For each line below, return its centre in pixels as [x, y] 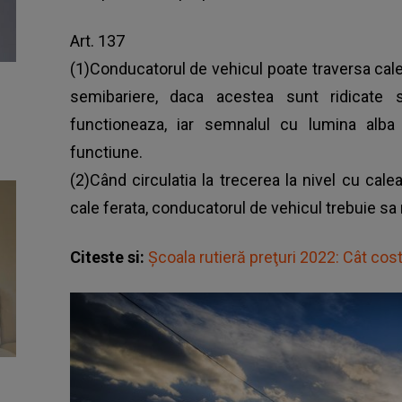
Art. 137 [97, 40]
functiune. [106, 152]
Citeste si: [109, 257]
